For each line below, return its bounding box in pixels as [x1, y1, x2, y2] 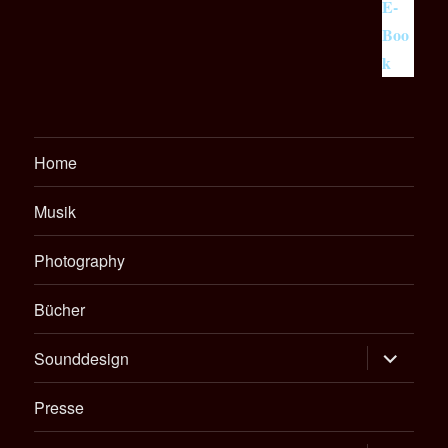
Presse [34, 395, 85, 419]
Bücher [34, 297, 86, 321]
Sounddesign [34, 346, 130, 370]
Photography [34, 248, 126, 272]
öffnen [364, 357, 419, 381]
